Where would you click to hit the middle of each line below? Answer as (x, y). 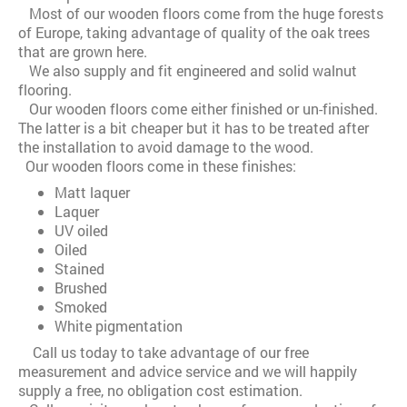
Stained (79, 268)
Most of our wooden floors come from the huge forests (201, 13)
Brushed (81, 288)
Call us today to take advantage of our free (164, 352)
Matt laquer (94, 192)
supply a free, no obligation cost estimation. (160, 390)
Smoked (81, 307)
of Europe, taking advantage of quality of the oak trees (194, 32)
